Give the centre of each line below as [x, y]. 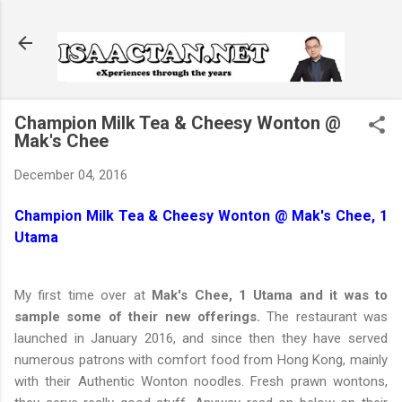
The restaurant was [323, 317]
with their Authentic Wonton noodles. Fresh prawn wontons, [201, 382]
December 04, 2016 [71, 175]
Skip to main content [201, 22]
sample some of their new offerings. [137, 317]
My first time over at [83, 296]
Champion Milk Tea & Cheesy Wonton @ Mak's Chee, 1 [201, 216]
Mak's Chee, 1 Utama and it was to [270, 296]
